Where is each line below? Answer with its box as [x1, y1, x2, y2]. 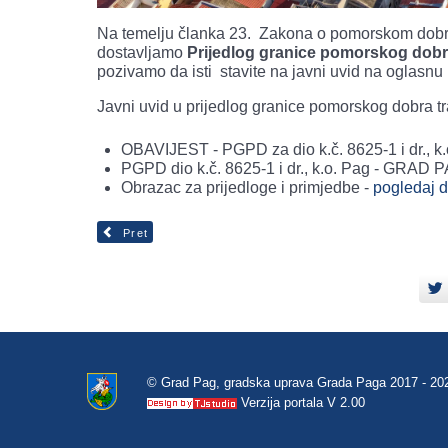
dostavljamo [97, 43, 187, 61]
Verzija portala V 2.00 [237, 395, 365, 411]
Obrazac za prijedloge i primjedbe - [121, 178, 373, 196]
